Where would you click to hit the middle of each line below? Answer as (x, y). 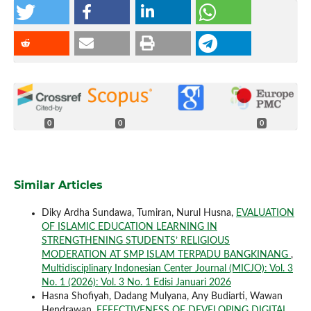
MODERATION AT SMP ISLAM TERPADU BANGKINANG (166, 254)
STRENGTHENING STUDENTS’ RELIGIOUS (135, 241)
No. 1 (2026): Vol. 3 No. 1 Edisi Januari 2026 (136, 282)
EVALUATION (265, 213)
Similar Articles (58, 185)
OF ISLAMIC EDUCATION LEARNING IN (129, 227)
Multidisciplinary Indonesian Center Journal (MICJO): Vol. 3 (167, 268)
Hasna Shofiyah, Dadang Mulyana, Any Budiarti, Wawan (162, 296)
